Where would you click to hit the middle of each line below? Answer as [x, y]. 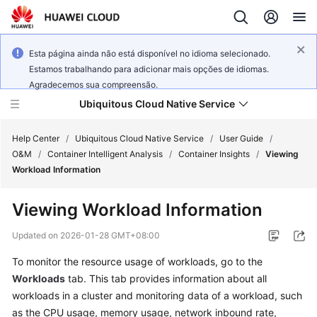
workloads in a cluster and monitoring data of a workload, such [157, 295]
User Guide [241, 138]
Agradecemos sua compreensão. [93, 85]
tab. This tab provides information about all [166, 278]
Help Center [36, 138]
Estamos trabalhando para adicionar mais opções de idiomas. [149, 69]
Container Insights [214, 154]
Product [44, 231]
